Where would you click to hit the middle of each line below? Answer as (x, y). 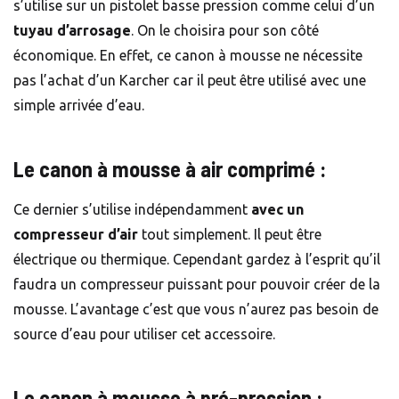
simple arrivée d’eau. (81, 105)
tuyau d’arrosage (72, 30)
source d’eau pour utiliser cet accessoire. (144, 334)
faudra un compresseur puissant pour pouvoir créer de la (197, 284)
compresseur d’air (76, 234)
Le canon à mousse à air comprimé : (170, 168)
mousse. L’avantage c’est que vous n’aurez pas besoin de (196, 309)
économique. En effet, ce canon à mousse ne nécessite (188, 55)
